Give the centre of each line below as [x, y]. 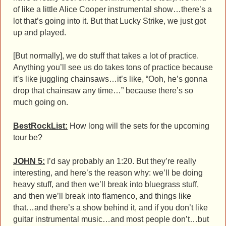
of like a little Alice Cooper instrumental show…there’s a [112, 9]
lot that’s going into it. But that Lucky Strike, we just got [109, 21]
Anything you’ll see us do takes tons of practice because [113, 68]
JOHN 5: [29, 161]
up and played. [40, 32]
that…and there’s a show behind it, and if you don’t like [110, 208]
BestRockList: [40, 126]
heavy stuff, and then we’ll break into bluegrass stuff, [106, 185]
